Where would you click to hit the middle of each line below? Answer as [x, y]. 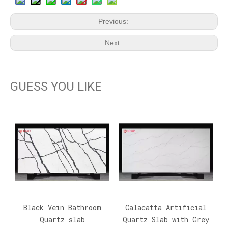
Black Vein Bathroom [62, 207]
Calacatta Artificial [166, 207]
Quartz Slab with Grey [166, 219]
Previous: [114, 21]
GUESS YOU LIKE [56, 86]
